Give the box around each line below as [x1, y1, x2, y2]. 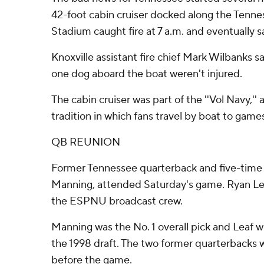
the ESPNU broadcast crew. [51, 194, 183, 208]
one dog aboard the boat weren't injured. [51, 67, 242, 81]
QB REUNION [51, 136, 120, 149]
